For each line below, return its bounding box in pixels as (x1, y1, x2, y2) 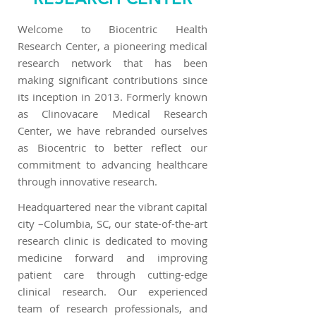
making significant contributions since (18, 73, 207, 87)
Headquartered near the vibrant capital (18, 200, 207, 214)
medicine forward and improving (18, 250, 207, 265)
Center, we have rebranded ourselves (18, 123, 207, 138)
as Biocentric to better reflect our (18, 140, 207, 154)
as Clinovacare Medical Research (18, 107, 207, 121)
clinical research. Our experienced (18, 284, 207, 298)
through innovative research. (18, 174, 157, 188)
